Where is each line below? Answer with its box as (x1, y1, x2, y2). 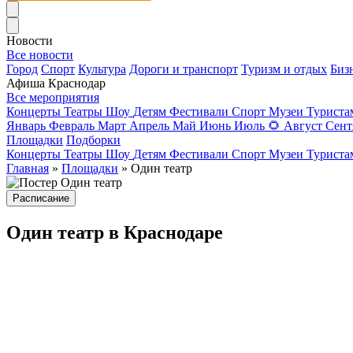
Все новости (6, 47, 73, 61)
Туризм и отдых (241, 61, 327, 76)
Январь (6, 118, 46, 132)
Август (284, 118, 322, 132)
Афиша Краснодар (6, 76, 106, 90)
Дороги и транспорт (129, 61, 238, 76)
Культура (78, 61, 126, 76)
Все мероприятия (6, 90, 99, 104)
